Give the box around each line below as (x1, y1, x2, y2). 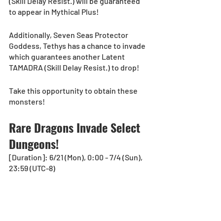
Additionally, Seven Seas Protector (9, 30, 130, 40)
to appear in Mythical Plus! (9, 7, 99, 17)
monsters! (9, 97, 45, 107)
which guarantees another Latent (9, 52, 126, 62)
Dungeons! (9, 135, 59, 153)
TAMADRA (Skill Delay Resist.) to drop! (9, 63, 139, 73)
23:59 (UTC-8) (9, 163, 55, 173)
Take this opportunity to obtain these (9, 86, 139, 96)
